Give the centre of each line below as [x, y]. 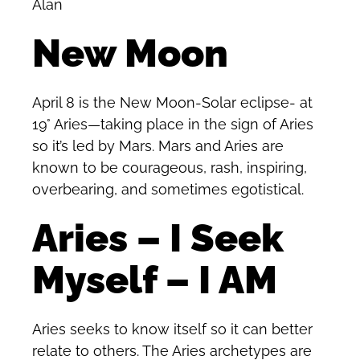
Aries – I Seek [158, 238]
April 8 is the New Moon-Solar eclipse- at [172, 102]
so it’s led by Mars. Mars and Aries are [158, 145]
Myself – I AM [155, 280]
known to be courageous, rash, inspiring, [170, 167]
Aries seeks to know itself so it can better [172, 329]
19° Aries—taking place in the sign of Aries [173, 124]
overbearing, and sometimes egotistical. [168, 189]
